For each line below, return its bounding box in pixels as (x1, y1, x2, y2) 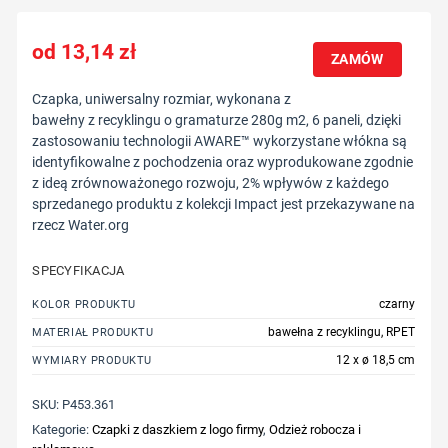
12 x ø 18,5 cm (336, 353, 416, 368)
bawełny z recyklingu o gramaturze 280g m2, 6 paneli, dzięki (32, 112, 402, 129)
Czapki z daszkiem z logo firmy (92, 421, 264, 437)
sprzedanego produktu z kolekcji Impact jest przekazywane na (32, 196, 416, 213)
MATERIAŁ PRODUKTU (32, 326, 154, 340)
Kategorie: (32, 421, 93, 437)
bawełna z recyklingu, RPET (268, 325, 416, 340)
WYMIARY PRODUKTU (32, 354, 153, 368)
